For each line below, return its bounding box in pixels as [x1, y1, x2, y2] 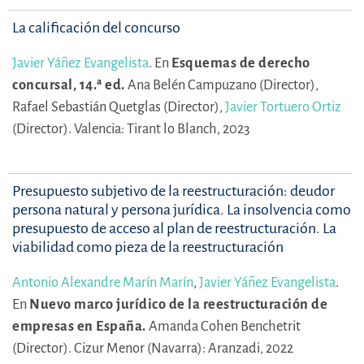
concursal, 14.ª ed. [12, 76, 125, 93]
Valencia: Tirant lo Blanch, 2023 [74, 120, 250, 136]
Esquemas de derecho [171, 54, 310, 71]
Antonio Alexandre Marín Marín [12, 274, 193, 290]
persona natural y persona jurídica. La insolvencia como [12, 201, 351, 218]
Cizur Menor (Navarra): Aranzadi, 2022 [74, 340, 293, 356]
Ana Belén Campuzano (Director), [127, 76, 318, 93]
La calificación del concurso [12, 19, 180, 36]
